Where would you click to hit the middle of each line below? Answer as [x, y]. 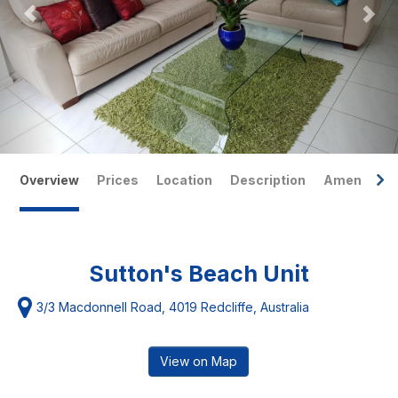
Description [268, 180]
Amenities [357, 180]
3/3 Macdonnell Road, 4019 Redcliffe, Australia [173, 307]
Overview [49, 180]
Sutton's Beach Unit [199, 274]
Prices [118, 180]
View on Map [199, 361]
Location [184, 180]
